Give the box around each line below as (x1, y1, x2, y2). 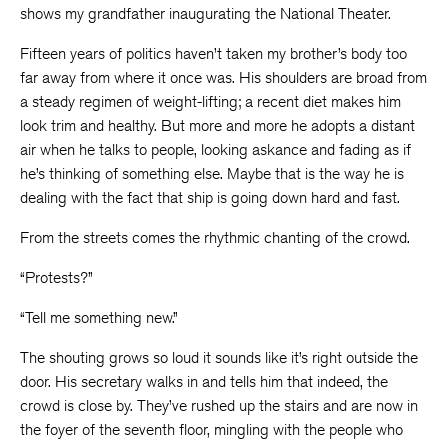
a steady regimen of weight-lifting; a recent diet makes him (20, 92, 401, 111)
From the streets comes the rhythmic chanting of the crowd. (20, 228, 410, 247)
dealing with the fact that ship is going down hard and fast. (20, 188, 400, 207)
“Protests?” (20, 268, 93, 287)
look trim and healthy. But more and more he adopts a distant (20, 116, 415, 135)
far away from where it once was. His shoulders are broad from (20, 68, 427, 87)
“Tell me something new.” (20, 308, 178, 327)
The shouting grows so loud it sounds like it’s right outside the (20, 348, 418, 367)
